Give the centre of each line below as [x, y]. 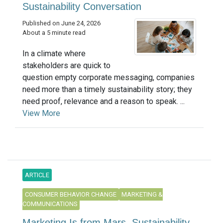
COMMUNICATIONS [50, 204]
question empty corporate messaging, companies [109, 77]
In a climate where [54, 53]
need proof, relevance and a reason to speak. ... [104, 101]
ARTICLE [37, 175]
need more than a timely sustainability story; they [107, 89]
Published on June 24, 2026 [61, 23]
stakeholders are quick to [66, 65]
